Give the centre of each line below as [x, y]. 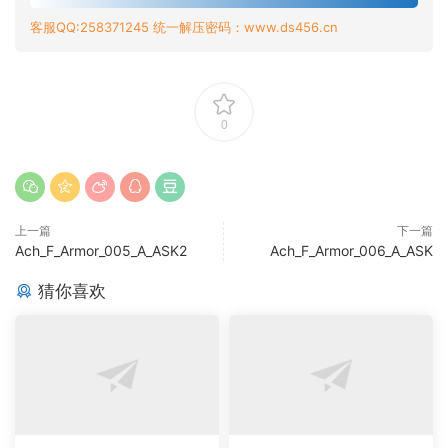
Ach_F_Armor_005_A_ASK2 [101, 250]
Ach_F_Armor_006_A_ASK [351, 250]
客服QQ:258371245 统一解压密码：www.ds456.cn [184, 27]
